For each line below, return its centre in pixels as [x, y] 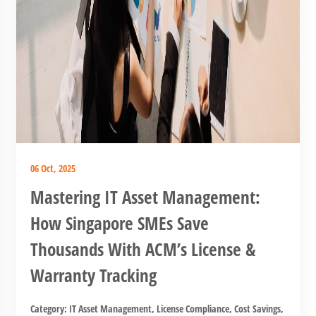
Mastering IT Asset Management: [145, 196]
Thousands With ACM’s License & [143, 249]
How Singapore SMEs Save [119, 223]
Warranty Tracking [93, 275]
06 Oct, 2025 [53, 168]
